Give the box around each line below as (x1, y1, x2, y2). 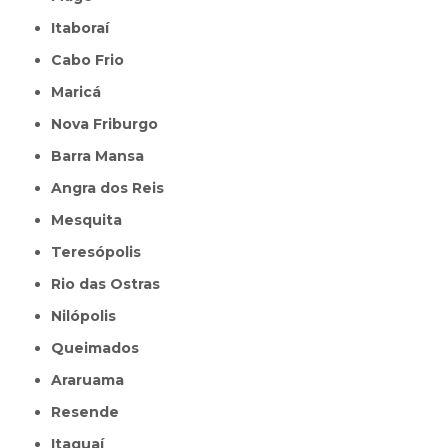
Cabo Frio (62, 50, 125, 69)
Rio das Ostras (61, 274, 161, 293)
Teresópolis (61, 242, 142, 261)
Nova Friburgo (62, 114, 159, 133)
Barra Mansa (62, 146, 145, 165)
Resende (61, 402, 120, 421)
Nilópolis (62, 306, 117, 325)
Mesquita (64, 210, 123, 229)
